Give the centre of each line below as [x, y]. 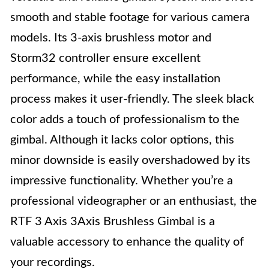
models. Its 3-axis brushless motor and [111, 38]
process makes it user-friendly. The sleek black [132, 99]
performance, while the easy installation [115, 79]
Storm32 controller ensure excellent [105, 58]
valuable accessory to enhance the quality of [127, 242]
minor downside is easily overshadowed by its [130, 160]
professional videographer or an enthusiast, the [134, 201]
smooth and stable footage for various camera [130, 17]
